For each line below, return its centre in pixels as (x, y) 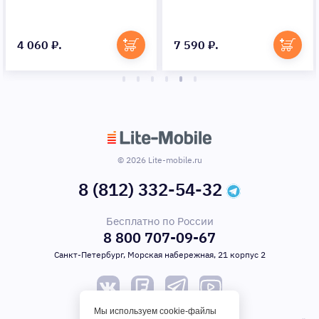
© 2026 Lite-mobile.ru (159, 160)
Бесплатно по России (159, 221)
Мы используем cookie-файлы (155, 311)
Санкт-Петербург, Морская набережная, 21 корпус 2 (159, 255)
